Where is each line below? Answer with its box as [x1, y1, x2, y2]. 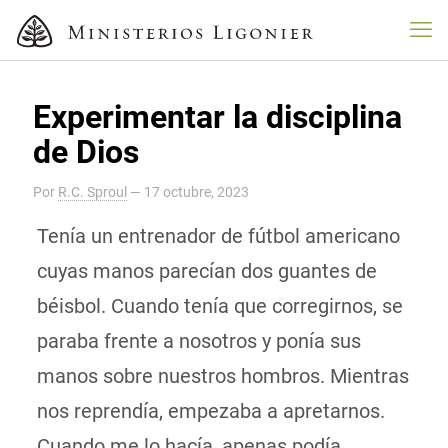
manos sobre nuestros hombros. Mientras [36, 364, 409, 388]
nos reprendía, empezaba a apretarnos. [36, 399, 385, 423]
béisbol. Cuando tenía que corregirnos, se [36, 294, 403, 318]
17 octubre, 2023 [144, 184, 249, 200]
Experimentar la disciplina [33, 98, 402, 136]
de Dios [33, 133, 139, 171]
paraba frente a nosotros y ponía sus [36, 329, 361, 353]
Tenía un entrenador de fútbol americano [36, 224, 400, 248]
